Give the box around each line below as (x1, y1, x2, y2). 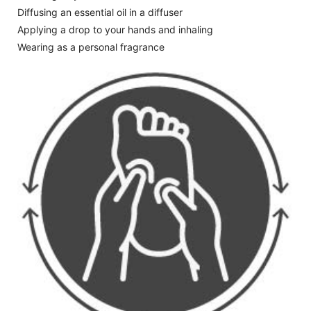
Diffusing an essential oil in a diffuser (17, 6, 183, 18)
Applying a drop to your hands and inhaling (17, 24, 213, 35)
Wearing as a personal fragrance (17, 41, 165, 53)
